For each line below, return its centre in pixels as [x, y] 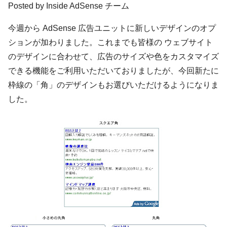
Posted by [27, 6]
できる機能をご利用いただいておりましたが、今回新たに [113, 71]
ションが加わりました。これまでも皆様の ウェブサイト [110, 42]
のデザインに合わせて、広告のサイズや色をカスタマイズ [113, 56]
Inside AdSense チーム [88, 6]
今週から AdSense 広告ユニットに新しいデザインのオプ [112, 28]
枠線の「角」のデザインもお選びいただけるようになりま [113, 85]
